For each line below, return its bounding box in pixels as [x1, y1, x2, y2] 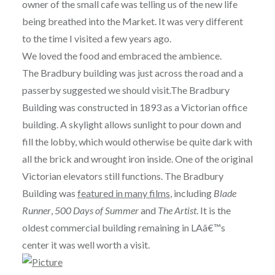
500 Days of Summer [54, 204, 139, 217]
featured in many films [77, 187, 170, 199]
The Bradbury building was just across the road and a [21, 67, 243, 79]
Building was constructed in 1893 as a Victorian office [21, 101, 247, 114]
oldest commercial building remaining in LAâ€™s [21, 222, 225, 234]
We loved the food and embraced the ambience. [21, 50, 222, 62]
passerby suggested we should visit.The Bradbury [21, 84, 230, 96]
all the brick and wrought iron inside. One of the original [21, 153, 253, 165]
